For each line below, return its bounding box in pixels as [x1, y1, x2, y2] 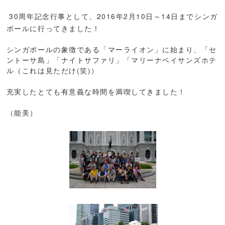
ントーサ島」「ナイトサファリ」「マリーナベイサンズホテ [6, 55, 217, 65]
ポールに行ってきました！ [6, 23, 100, 33]
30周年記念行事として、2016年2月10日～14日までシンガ [6, 11, 218, 21]
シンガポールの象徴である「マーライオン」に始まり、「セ [6, 44, 217, 54]
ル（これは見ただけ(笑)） [6, 65, 99, 75]
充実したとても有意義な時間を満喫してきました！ [6, 86, 186, 96]
